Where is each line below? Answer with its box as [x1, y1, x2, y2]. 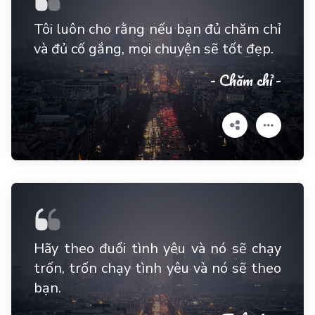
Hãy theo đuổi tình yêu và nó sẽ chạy [34, 239, 281, 258]
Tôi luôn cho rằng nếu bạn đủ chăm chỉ [34, 20, 281, 39]
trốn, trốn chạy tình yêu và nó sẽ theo [34, 259, 281, 278]
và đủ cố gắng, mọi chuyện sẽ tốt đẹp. [34, 39, 274, 58]
